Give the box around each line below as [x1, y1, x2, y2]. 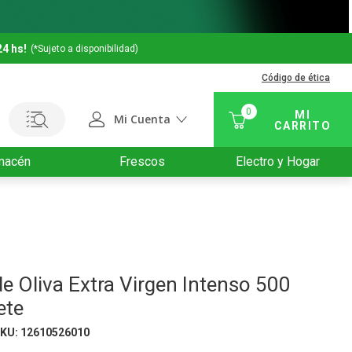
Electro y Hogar [236, 154, 321, 170]
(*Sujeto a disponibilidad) [31, 42, 138, 54]
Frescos [119, 154, 166, 170]
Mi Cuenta [113, 111, 170, 126]
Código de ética [262, 72, 330, 84]
